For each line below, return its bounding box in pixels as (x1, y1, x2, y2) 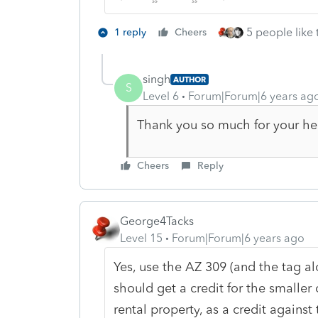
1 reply (114, 26, 146, 38)
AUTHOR (173, 74, 206, 84)
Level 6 (143, 89, 179, 103)
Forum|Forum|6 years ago (172, 231, 305, 245)
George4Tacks (120, 214, 194, 228)
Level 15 (120, 231, 163, 245)
